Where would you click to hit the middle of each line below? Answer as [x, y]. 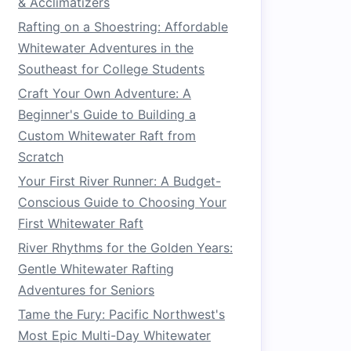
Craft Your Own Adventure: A [105, 93]
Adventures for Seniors [86, 290]
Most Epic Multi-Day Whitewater [114, 335]
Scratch [41, 157]
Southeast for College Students [111, 69]
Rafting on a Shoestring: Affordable [123, 27]
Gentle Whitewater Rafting [96, 269]
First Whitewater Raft [81, 223]
